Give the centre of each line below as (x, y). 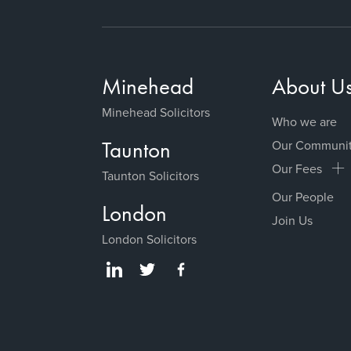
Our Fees (297, 168)
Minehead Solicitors (156, 112)
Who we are (305, 121)
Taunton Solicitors (150, 175)
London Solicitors (149, 239)
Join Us (293, 220)
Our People (303, 196)
